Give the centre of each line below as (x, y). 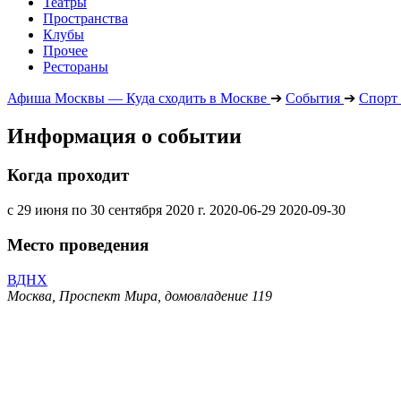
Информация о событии (124, 136)
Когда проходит (68, 175)
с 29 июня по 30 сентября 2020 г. (107, 210)
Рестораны (76, 66)
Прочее (65, 50)
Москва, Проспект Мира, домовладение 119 (140, 295)
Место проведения (78, 244)
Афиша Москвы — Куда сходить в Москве (137, 98)
